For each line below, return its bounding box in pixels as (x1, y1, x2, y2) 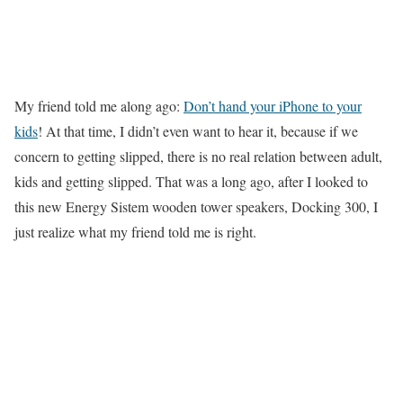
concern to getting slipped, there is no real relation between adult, (14, 146, 382, 166)
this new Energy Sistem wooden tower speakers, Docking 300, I (14, 196, 378, 216)
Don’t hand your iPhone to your (184, 95, 362, 115)
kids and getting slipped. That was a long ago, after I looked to (14, 171, 368, 191)
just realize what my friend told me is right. (14, 221, 256, 241)
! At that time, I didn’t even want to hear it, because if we (38, 121, 358, 140)
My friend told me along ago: (14, 95, 184, 115)
